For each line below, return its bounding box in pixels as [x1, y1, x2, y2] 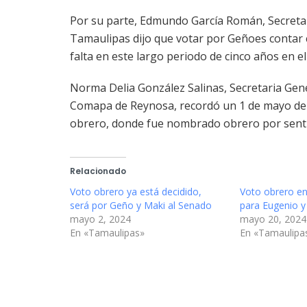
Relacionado [70, 164, 126, 177]
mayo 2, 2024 [70, 212, 131, 225]
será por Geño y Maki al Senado [70, 198, 212, 212]
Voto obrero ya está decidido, [70, 184, 201, 198]
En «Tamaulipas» [70, 225, 145, 239]
